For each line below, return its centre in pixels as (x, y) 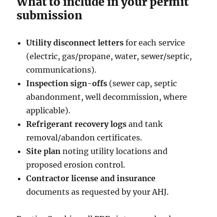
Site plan (44, 151)
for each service (155, 42)
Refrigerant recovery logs (77, 124)
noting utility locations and (114, 151)
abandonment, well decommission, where (107, 97)
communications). (62, 70)
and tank (145, 124)
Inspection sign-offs (67, 83)
